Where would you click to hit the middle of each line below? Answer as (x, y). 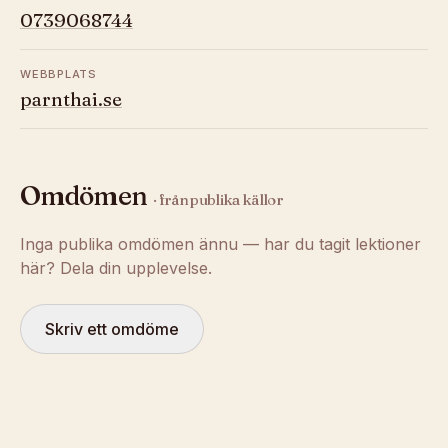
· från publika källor (218, 199)
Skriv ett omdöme (112, 329)
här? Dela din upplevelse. (116, 268)
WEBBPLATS (58, 74)
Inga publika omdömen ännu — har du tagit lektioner (220, 244)
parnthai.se (71, 99)
